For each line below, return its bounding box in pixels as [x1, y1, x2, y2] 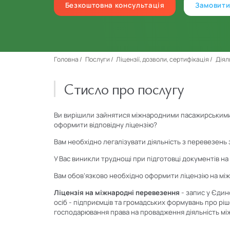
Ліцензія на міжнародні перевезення [54, 188, 180, 198]
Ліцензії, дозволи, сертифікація [116, 55, 210, 64]
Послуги [85, 55, 111, 64]
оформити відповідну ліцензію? [54, 120, 157, 130]
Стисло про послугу [64, 79, 184, 100]
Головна [54, 55, 80, 64]
